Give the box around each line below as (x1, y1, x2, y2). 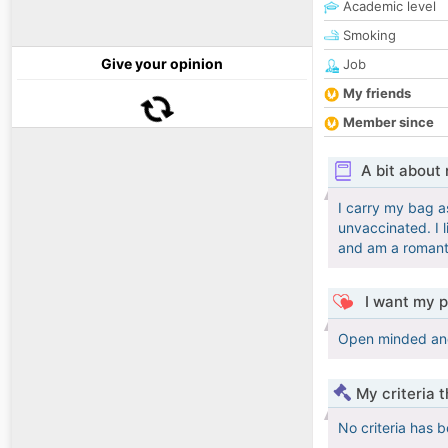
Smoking (339, 27, 396, 44)
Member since (343, 114, 434, 131)
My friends (343, 85, 411, 102)
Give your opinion (101, 55, 223, 73)
